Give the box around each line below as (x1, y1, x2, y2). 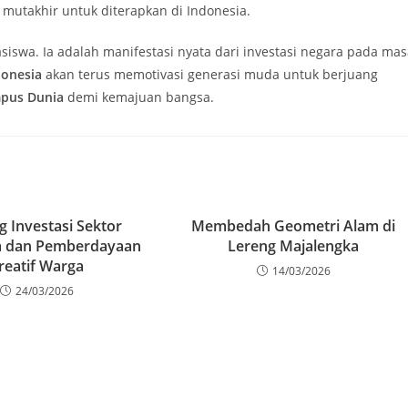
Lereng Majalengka (228, 236, 360, 256)
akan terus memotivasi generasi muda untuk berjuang (42, 66, 378, 83)
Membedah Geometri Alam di (191, 216, 396, 236)
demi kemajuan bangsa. (64, 88, 214, 106)
